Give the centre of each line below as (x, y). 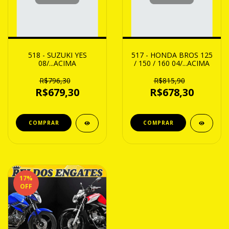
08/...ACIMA (57, 63)
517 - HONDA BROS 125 (172, 55)
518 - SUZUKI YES (57, 55)
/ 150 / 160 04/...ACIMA (172, 63)
